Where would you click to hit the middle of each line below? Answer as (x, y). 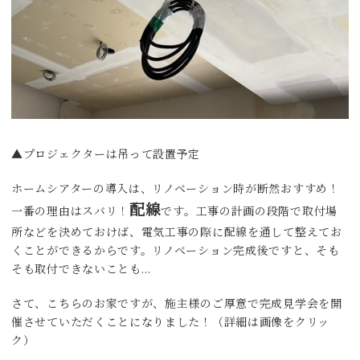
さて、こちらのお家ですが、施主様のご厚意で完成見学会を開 (177, 305)
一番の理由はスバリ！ (70, 213)
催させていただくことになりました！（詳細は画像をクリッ (170, 323)
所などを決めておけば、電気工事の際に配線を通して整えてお (177, 233)
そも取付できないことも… (81, 270)
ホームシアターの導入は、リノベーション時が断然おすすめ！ (176, 190)
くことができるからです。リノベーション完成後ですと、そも (176, 252)
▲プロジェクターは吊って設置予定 (106, 155)
